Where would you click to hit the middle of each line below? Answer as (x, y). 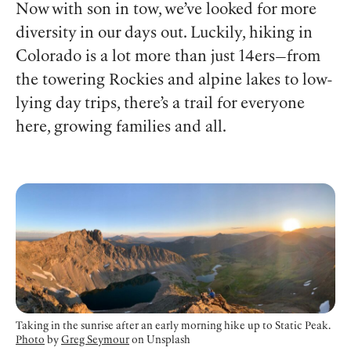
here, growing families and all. (121, 127)
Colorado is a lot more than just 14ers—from (168, 57)
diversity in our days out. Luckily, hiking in (164, 33)
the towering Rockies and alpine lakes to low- (174, 80)
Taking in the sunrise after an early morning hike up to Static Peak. (173, 327)
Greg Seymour (95, 341)
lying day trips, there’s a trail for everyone (160, 104)
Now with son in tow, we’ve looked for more (166, 10)
